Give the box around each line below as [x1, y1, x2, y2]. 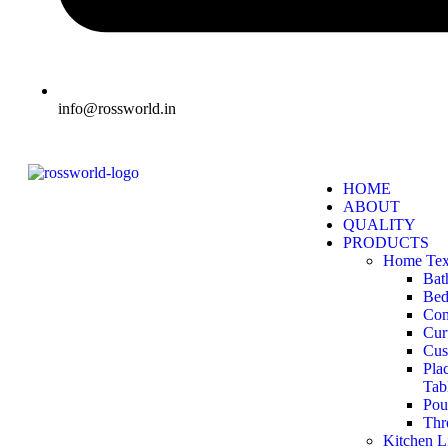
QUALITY [343, 216, 416, 233]
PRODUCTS [343, 234, 429, 251]
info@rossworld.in [58, 100, 176, 117]
